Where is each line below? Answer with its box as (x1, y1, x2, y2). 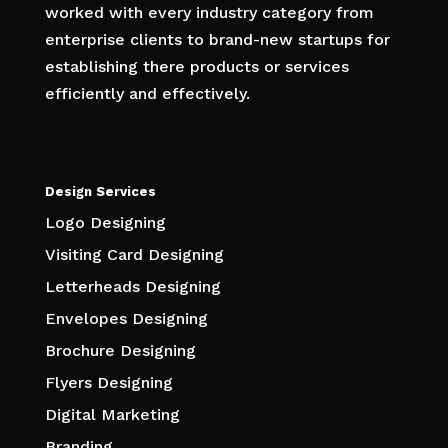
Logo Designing (44, 213, 166, 233)
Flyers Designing (44, 373, 173, 393)
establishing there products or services (44, 57, 349, 76)
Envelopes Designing (44, 309, 208, 329)
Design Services (44, 184, 156, 200)
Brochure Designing (44, 341, 196, 361)
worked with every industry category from (44, 3, 374, 22)
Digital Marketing (44, 405, 180, 425)
